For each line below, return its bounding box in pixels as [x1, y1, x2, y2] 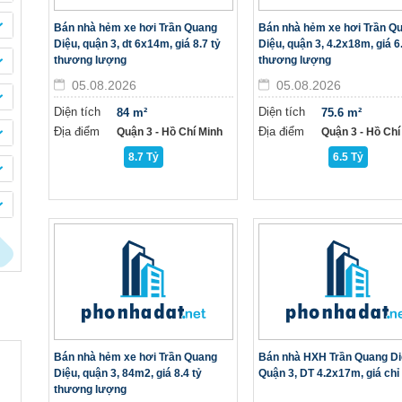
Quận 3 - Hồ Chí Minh [117, 126, 223, 138]
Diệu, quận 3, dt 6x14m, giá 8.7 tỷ [54, 38, 221, 50]
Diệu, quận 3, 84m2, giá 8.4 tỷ [54, 367, 202, 380]
